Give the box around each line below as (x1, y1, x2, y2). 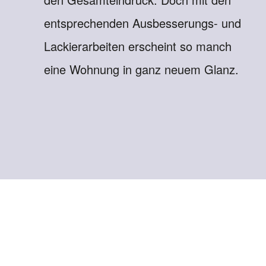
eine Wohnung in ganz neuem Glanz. (43, 60, 239, 78)
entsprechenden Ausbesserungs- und (43, 14, 241, 31)
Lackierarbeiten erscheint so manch (43, 37, 232, 55)
